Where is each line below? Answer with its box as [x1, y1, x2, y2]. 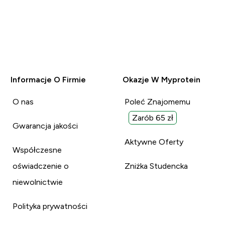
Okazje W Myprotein [123, 75, 201, 84]
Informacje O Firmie [11, 75, 86, 84]
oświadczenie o [13, 161, 69, 170]
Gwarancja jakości [13, 121, 78, 130]
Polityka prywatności [13, 201, 88, 210]
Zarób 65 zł [132, 113, 174, 122]
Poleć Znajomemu [125, 97, 191, 106]
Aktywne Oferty [125, 137, 184, 146]
